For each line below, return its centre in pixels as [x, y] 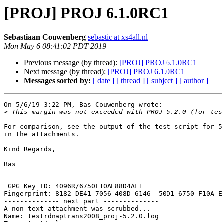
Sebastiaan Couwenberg [45, 37]
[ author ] [194, 81]
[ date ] [104, 81]
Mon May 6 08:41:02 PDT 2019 [55, 46]
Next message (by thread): [66, 72]
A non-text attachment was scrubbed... [77, 209]
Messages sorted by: [57, 81]
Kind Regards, [30, 149]
